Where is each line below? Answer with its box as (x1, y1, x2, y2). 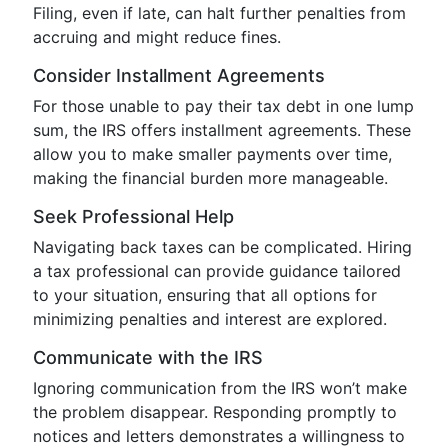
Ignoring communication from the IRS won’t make (33, 378, 407, 398)
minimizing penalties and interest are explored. (33, 309, 387, 329)
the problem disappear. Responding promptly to (33, 402, 397, 422)
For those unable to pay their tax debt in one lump (33, 96, 414, 116)
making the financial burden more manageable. (33, 168, 388, 188)
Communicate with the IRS (33, 347, 263, 368)
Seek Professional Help (33, 206, 234, 227)
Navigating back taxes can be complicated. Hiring (33, 237, 412, 257)
